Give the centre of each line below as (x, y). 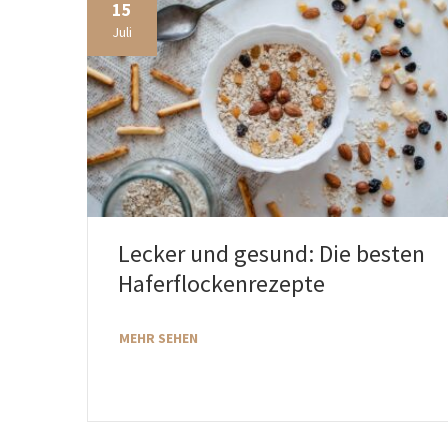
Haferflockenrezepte (221, 283)
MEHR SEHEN (158, 337)
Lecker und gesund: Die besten (271, 253)
